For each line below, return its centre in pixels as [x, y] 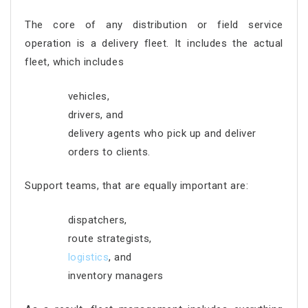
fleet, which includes [76, 62]
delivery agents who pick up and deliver [162, 133]
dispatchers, [99, 220]
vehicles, [90, 96]
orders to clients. [111, 152]
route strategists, [111, 238]
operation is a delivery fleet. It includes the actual [154, 43]
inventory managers [115, 275]
